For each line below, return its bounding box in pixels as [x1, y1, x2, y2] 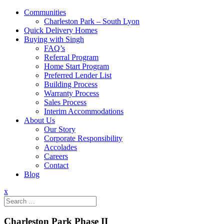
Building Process [44, 80, 97, 88]
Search [3, 195, 25, 204]
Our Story [44, 125, 75, 133]
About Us [24, 116, 55, 124]
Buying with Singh [24, 35, 84, 43]
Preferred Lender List [44, 71, 111, 79]
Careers [44, 152, 68, 160]
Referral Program [44, 53, 98, 61]
